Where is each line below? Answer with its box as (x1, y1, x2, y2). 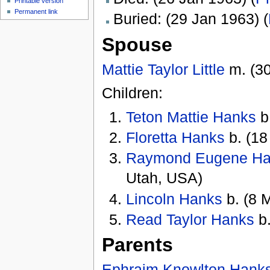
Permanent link (14, 8, 58, 16)
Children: (101, 84, 163, 102)
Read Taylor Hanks (126, 210, 255, 228)
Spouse (101, 34, 172, 56)
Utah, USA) (126, 169, 203, 187)
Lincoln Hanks (126, 190, 223, 207)
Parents (101, 234, 173, 256)
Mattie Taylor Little (101, 61, 225, 78)
